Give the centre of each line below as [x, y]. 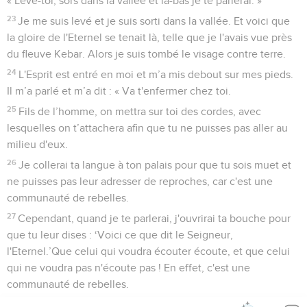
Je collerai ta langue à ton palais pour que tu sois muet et [155, 165]
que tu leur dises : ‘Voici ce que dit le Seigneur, [120, 235]
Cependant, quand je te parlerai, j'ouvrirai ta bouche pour [155, 218]
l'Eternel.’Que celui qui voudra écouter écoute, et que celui [148, 251]
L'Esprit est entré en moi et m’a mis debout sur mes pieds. [156, 74]
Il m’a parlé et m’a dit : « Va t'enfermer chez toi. [119, 91]
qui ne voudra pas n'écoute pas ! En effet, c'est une [128, 268]
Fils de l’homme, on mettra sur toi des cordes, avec [140, 111]
